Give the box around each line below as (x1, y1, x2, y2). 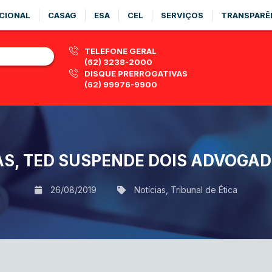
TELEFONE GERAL (84, 46, 157, 56)
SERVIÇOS (161, 10, 203, 20)
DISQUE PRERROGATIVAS (84, 69, 188, 78)
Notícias (134, 184, 166, 195)
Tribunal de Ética (171, 184, 237, 195)
